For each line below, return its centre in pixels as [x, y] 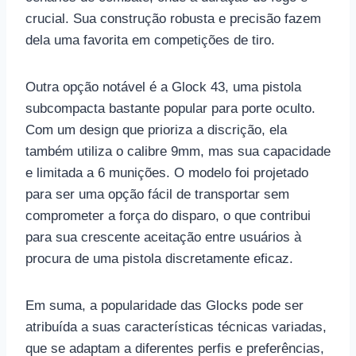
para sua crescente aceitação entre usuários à [163, 237]
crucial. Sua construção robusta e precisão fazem [173, 18]
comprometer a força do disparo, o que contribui [168, 215]
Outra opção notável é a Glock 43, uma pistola [163, 87]
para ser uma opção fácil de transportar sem [157, 194]
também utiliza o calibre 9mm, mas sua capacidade [178, 151]
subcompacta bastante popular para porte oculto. [170, 108]
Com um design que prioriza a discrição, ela [156, 130]
